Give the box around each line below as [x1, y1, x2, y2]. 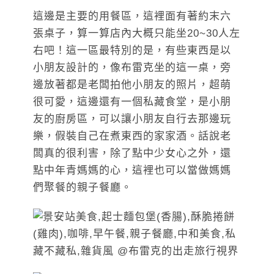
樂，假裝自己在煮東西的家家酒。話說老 [33, 130, 231, 143]
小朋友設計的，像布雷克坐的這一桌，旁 [33, 62, 231, 74]
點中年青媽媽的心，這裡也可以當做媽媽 [33, 165, 231, 177]
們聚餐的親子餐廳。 [33, 182, 132, 194]
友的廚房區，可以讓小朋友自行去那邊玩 [33, 113, 231, 125]
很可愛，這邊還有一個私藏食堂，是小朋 [33, 96, 231, 108]
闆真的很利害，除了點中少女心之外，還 [33, 147, 231, 160]
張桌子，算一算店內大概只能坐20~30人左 [33, 28, 240, 40]
